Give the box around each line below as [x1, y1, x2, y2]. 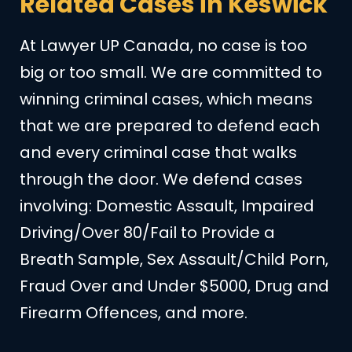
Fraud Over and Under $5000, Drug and [20, 275, 329, 298]
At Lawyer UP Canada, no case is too [20, 35, 307, 57]
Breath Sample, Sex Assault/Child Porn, [20, 248, 328, 271]
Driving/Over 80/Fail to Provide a [20, 222, 275, 244]
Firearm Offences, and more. [20, 302, 247, 324]
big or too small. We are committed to [20, 61, 322, 84]
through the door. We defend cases [20, 168, 302, 191]
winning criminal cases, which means [20, 88, 313, 111]
